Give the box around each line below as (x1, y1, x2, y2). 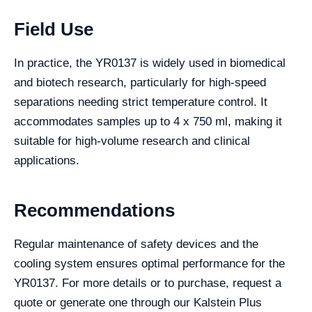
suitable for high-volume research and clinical (14, 134, 250, 148)
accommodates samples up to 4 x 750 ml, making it (14, 115, 282, 128)
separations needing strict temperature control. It (14, 95, 267, 109)
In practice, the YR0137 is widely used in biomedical (14, 56, 286, 70)
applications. (14, 154, 79, 167)
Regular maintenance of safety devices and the (14, 237, 258, 251)
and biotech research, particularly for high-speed (14, 76, 266, 89)
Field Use (14, 19, 93, 40)
